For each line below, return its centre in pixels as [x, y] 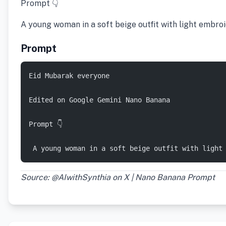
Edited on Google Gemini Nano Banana [101, 100]
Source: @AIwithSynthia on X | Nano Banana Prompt [118, 177]
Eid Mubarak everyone [71, 76]
